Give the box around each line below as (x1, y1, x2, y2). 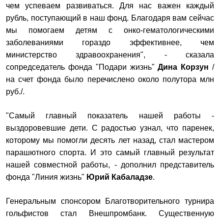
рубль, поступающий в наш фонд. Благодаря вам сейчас (6, 14, 214, 22)
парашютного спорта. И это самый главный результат (6, 148, 214, 157)
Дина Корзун (158, 63, 209, 71)
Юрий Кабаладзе (86, 173, 153, 181)
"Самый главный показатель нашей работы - (6, 111, 214, 120)
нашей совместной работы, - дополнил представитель (6, 161, 214, 169)
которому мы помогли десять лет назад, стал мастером (6, 136, 214, 144)
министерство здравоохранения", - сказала (6, 51, 214, 59)
